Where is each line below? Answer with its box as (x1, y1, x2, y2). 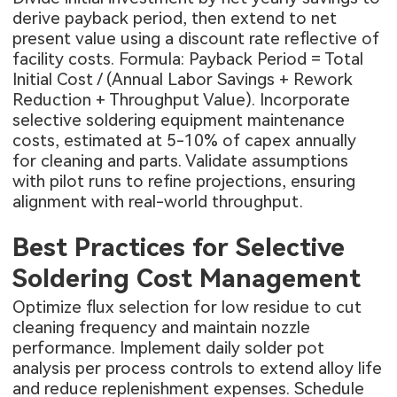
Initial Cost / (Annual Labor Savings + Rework (12, 69, 354, 90)
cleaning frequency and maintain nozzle (12, 316, 311, 338)
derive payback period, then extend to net (12, 8, 338, 29)
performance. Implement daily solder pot (12, 337, 325, 358)
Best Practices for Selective (12, 232, 346, 263)
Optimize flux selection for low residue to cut (12, 296, 362, 317)
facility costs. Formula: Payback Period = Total (12, 49, 364, 70)
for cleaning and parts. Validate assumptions (12, 151, 349, 172)
